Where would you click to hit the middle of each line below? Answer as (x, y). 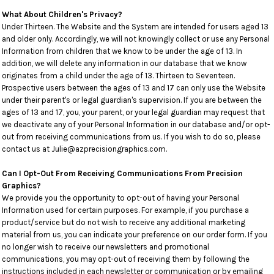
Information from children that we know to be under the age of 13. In (122, 51)
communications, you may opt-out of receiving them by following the (126, 259)
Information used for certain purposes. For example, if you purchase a (125, 210)
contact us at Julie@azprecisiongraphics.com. (84, 149)
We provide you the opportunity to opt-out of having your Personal (120, 198)
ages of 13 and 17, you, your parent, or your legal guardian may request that (133, 112)
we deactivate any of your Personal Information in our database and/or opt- (136, 124)
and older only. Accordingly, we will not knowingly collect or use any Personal (136, 39)
